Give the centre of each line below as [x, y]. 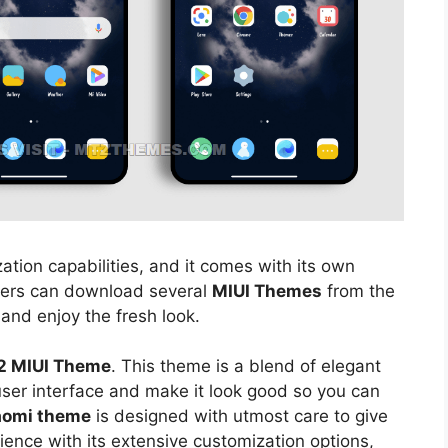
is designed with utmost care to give [239, 416]
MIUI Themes [267, 290]
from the [358, 290]
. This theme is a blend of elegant [246, 366]
